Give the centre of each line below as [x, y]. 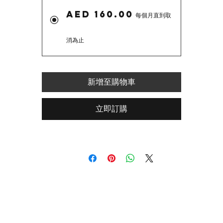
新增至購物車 [111, 82]
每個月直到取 [153, 15]
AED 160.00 [100, 14]
